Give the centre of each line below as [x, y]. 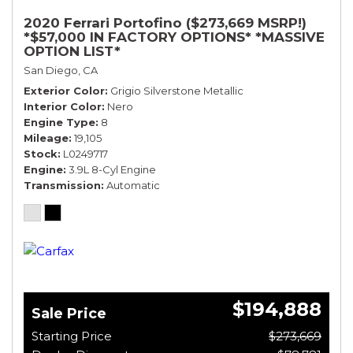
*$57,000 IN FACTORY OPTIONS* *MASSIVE [174, 37]
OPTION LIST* [72, 51]
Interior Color [63, 106]
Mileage [46, 137]
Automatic [133, 185]
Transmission [62, 185]
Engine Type [59, 122]
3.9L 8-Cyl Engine [112, 169]
